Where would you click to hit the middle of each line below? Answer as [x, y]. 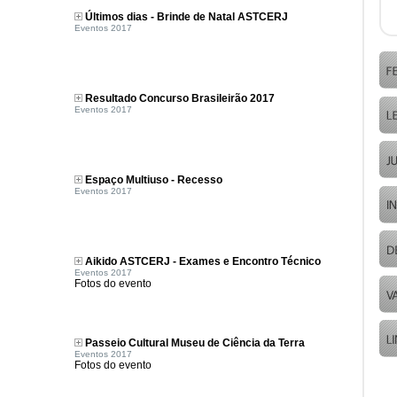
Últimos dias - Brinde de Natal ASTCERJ [187, 17]
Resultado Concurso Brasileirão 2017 [180, 98]
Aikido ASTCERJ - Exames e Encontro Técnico [203, 261]
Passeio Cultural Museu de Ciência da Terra [195, 343]
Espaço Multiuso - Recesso [154, 180]
